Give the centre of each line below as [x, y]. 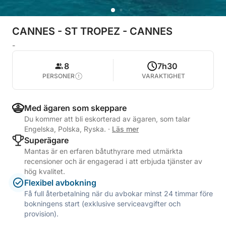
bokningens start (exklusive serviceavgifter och [102, 204]
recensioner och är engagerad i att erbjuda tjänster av [113, 161]
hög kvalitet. [45, 171]
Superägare [46, 140]
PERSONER [59, 76]
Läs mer [125, 129]
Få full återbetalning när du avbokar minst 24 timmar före [119, 193]
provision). [41, 214]
